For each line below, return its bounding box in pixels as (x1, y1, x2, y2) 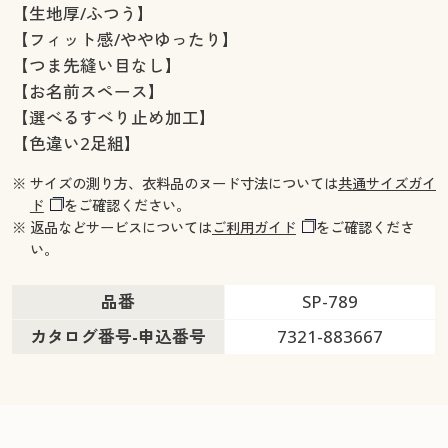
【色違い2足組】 (11, 131, 141, 155)
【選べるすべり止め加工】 (11, 105, 216, 129)
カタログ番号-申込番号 (29, 325, 206, 349)
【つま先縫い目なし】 (11, 53, 182, 77)
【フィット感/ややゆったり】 (11, 27, 239, 51)
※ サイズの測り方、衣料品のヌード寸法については (11, 174, 338, 194)
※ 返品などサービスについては (11, 218, 212, 238)
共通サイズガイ (337, 174, 436, 194)
